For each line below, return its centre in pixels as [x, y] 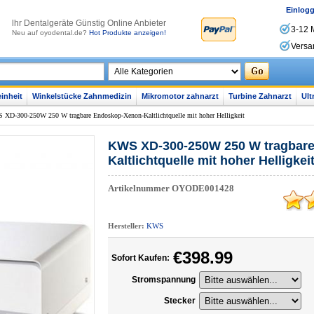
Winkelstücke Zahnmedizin [82, 96]
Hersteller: [127, 226]
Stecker [180, 301]
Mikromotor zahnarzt [180, 96]
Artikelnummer [140, 188]
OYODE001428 [203, 188]
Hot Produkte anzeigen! [128, 33]
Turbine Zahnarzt [260, 96]
